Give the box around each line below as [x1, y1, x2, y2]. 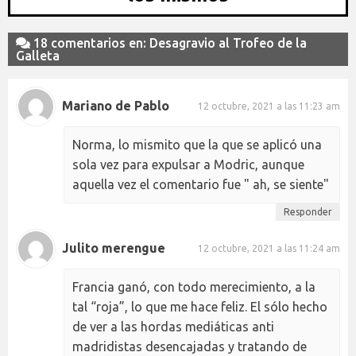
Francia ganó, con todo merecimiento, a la [72, 279, 315, 294]
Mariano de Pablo [62, 99, 169, 114]
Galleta [16, 48, 63, 63]
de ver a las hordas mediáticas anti [72, 319, 274, 334]
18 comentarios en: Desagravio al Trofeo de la [30, 35, 307, 50]
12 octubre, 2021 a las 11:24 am [198, 243, 340, 254]
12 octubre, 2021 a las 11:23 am [198, 101, 340, 112]
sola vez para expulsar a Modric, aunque [72, 157, 304, 172]
